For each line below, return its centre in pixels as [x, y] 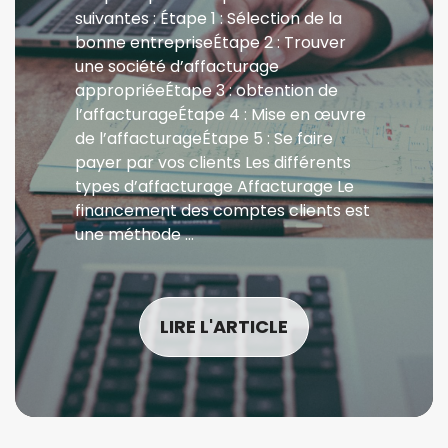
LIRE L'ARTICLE [224, 326]
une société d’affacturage [177, 66]
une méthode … [134, 234]
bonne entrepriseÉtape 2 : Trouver [210, 42]
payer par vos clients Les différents [213, 162]
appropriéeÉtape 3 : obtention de [206, 90]
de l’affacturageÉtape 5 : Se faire [204, 138]
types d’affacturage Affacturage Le [214, 186]
